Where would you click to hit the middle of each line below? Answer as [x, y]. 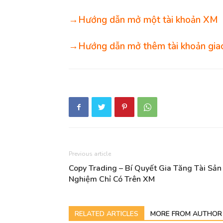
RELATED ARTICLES [107, 214]
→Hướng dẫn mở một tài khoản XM [143, 20]
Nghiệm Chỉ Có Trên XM [112, 179]
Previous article [90, 154]
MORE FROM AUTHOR [186, 214]
